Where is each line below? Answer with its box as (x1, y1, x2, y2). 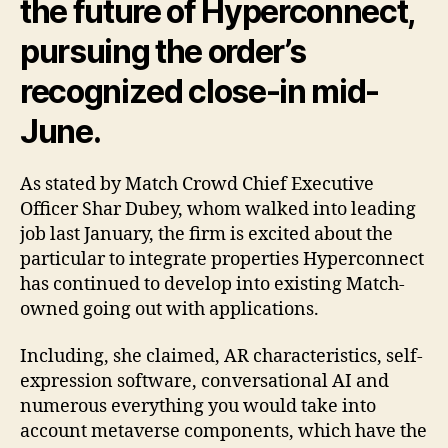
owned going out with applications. (20, 297, 319, 321)
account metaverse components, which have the (20, 420, 427, 444)
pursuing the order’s (20, 31, 306, 71)
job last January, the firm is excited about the (20, 222, 393, 246)
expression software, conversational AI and (20, 370, 389, 394)
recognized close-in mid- (20, 71, 380, 111)
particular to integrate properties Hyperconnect (20, 247, 424, 271)
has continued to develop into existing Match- (20, 272, 405, 296)
